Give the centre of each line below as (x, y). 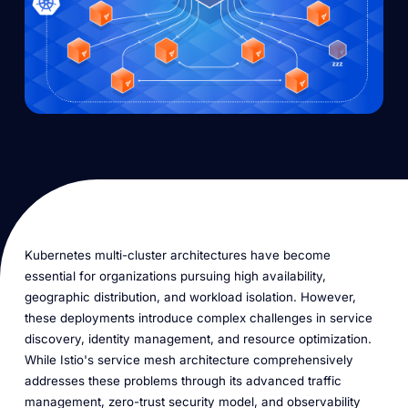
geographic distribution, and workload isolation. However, (190, 296)
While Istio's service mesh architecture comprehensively (189, 359)
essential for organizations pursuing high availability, (175, 275)
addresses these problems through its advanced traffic (183, 380)
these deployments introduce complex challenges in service (198, 317)
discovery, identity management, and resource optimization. (198, 338)
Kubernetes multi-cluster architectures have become (177, 255)
